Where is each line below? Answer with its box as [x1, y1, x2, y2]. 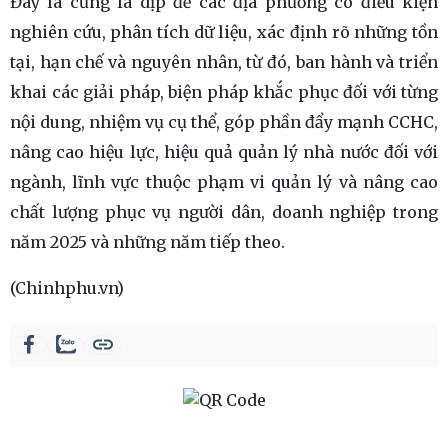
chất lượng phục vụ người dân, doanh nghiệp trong [10, 201, 438, 222]
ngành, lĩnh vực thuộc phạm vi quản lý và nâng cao [10, 171, 438, 192]
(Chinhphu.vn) [10, 277, 124, 298]
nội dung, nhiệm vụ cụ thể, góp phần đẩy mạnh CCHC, [10, 111, 438, 132]
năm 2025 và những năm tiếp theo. [10, 231, 285, 252]
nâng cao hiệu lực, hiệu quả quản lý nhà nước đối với [10, 141, 438, 162]
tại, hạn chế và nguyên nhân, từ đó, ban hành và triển [10, 51, 438, 72]
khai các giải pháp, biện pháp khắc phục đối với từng [10, 81, 438, 102]
